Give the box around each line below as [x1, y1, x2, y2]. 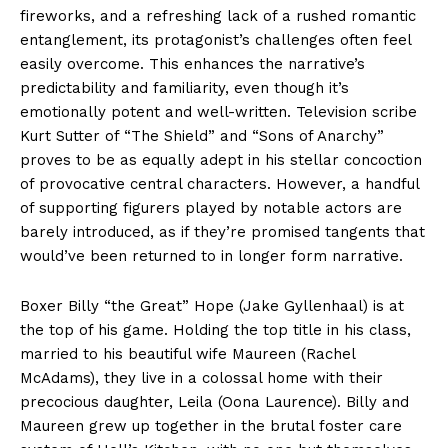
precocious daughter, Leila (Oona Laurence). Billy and [20, 393, 409, 412]
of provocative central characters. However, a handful [20, 175, 419, 194]
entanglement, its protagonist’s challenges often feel [20, 31, 411, 50]
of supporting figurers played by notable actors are [20, 199, 402, 218]
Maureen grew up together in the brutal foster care [20, 417, 402, 436]
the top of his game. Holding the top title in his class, [20, 321, 411, 340]
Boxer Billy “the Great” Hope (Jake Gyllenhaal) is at [20, 297, 404, 316]
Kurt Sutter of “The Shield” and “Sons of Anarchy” [20, 127, 384, 146]
